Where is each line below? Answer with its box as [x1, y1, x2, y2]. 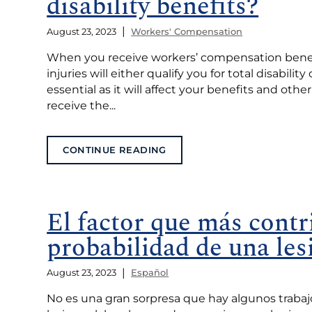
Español [131, 267, 169, 279]
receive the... [47, 98, 116, 112]
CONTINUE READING [63, 144, 166, 156]
